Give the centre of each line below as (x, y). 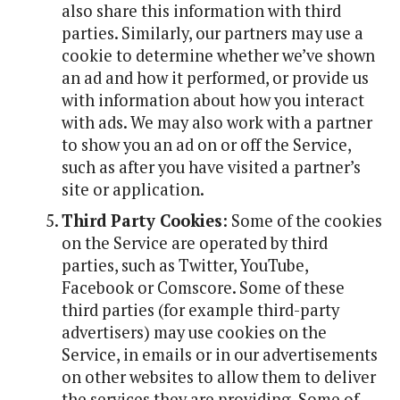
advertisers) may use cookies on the (194, 332)
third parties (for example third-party (200, 310)
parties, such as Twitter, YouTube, (184, 265)
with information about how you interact (212, 100)
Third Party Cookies (142, 221)
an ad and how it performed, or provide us (215, 78)
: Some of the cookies (302, 221)
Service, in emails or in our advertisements (219, 354)
